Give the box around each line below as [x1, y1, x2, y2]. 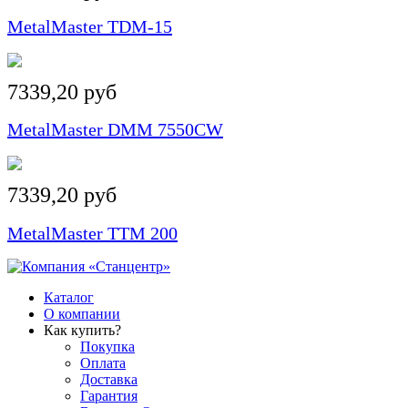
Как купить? [44, 322, 121, 339]
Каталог [44, 290, 94, 306]
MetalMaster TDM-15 [7, 16, 172, 37]
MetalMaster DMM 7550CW [7, 119, 223, 140]
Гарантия [80, 388, 138, 404]
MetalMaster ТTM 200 [7, 222, 178, 243]
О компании [44, 306, 120, 322]
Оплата [80, 355, 126, 372]
